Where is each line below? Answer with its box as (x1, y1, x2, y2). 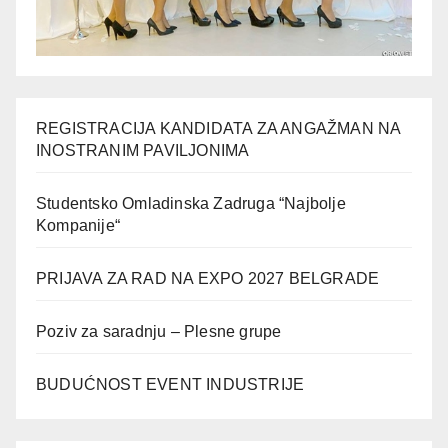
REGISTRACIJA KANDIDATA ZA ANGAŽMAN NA (36, 120, 401, 138)
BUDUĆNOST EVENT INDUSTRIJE (36, 376, 305, 394)
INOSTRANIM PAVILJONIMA (36, 142, 250, 160)
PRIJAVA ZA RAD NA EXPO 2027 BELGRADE (36, 270, 380, 288)
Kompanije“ (36, 217, 120, 235)
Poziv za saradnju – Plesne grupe (36, 323, 282, 341)
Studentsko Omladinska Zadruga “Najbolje (36, 195, 346, 213)
